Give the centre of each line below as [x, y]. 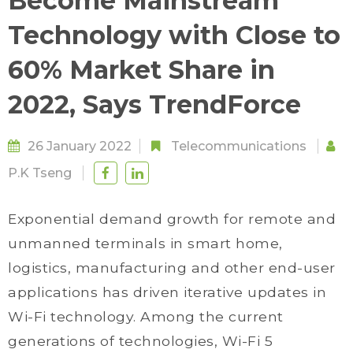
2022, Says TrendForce [154, 104]
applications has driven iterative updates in [167, 292]
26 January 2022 [80, 146]
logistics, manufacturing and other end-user [172, 268]
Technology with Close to [174, 35]
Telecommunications [239, 146]
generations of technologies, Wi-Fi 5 [140, 341]
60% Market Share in [141, 70]
